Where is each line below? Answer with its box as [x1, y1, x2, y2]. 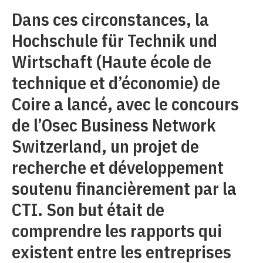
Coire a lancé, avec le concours [12, 92, 239, 115]
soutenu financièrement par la [12, 177, 237, 200]
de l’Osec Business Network [12, 113, 216, 136]
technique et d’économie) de [12, 71, 220, 94]
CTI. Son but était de [12, 198, 164, 221]
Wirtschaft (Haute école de [12, 50, 211, 73]
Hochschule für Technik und [12, 29, 217, 52]
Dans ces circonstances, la [12, 8, 209, 31]
